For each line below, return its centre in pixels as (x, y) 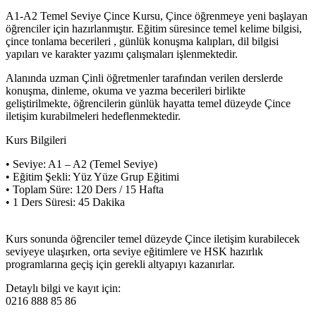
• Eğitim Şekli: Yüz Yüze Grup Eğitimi (92, 176)
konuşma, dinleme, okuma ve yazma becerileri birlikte (126, 90)
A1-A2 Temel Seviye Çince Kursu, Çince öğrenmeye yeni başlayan (157, 16)
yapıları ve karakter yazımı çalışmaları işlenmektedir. (123, 54)
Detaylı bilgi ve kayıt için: (63, 288)
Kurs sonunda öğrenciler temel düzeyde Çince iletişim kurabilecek (153, 238)
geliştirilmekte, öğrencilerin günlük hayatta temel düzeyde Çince (148, 103)
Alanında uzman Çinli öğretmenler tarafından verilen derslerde (144, 78)
